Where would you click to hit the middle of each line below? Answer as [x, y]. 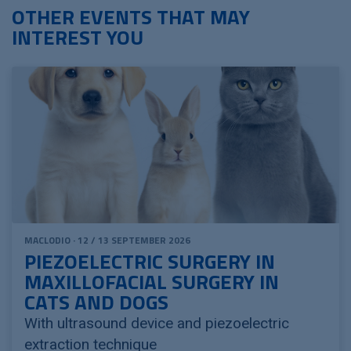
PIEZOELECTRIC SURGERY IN [150, 261]
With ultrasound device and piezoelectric [157, 323]
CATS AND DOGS [96, 302]
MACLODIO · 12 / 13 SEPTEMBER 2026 [107, 240]
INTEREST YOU [78, 37]
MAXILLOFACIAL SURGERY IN [152, 281]
